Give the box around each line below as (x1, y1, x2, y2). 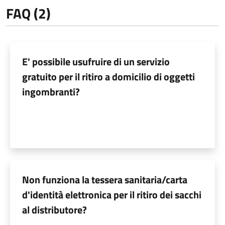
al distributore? (22, 201, 87, 217)
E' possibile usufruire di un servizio (22, 53, 170, 69)
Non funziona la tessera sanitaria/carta (22, 171, 187, 187)
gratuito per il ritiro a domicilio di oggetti (22, 68, 195, 84)
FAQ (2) (6, 2, 51, 24)
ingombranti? (22, 83, 80, 99)
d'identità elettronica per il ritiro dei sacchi (22, 186, 201, 202)
